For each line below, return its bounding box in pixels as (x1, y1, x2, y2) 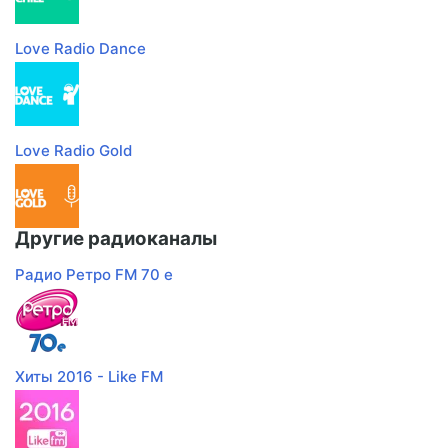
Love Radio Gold (15, 141, 132, 161)
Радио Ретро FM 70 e (15, 265, 173, 285)
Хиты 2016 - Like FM (15, 367, 163, 387)
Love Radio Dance (15, 39, 146, 59)
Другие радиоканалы (15, 227, 217, 251)
